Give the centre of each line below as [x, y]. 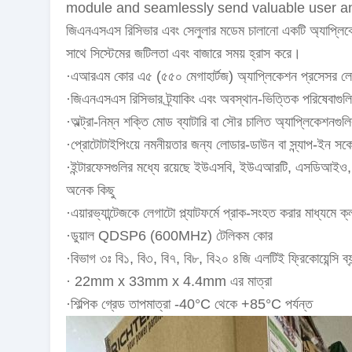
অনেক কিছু [90, 190]
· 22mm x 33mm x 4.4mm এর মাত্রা [169, 281]
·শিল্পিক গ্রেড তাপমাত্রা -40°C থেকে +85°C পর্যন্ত [189, 304]
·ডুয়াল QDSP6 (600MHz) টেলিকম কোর [169, 236]
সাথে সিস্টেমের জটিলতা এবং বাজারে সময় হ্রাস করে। [183, 53]
